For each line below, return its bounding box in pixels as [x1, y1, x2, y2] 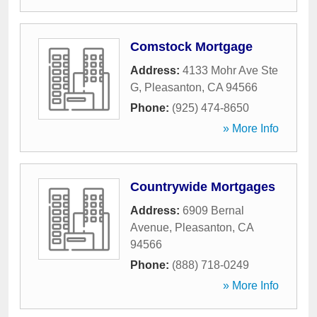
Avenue [130, 221, 169, 234]
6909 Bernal [183, 204, 244, 217]
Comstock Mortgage [130, 40, 253, 54]
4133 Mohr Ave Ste [183, 64, 278, 76]
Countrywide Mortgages [130, 180, 275, 194]
